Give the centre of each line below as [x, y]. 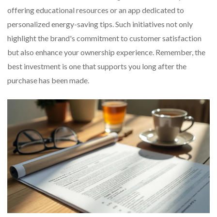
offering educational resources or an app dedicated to [96, 10]
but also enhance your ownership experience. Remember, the [106, 52]
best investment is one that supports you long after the [97, 66]
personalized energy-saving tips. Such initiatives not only [100, 24]
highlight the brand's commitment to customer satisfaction [104, 38]
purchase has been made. [48, 80]
